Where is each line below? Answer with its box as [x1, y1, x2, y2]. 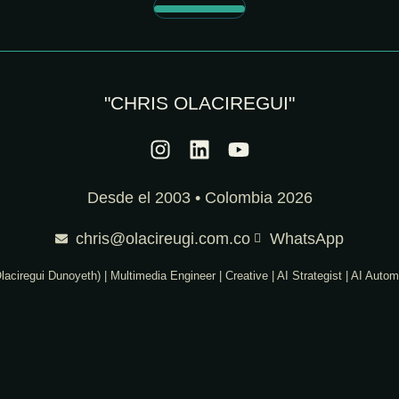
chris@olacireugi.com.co [75, 229, 250, 248]
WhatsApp [270, 229, 344, 248]
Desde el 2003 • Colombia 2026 [86, 188, 313, 207]
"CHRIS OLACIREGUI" [104, 92, 295, 113]
